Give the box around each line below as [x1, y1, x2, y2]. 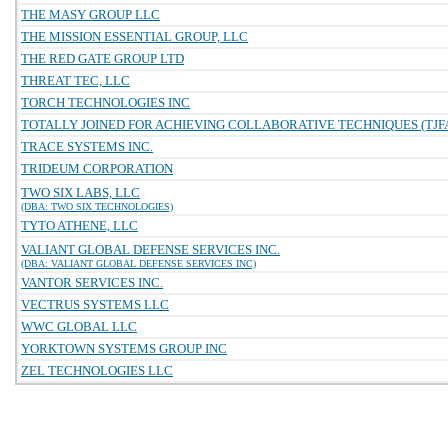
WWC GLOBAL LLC [21, 319, 137, 334]
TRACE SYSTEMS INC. [21, 139, 153, 154]
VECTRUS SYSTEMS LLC [21, 297, 169, 312]
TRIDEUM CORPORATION [21, 161, 173, 176]
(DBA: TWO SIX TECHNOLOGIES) [21, 201, 173, 212]
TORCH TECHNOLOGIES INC [21, 95, 190, 110]
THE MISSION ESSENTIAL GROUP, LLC [21, 29, 248, 44]
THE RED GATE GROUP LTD [21, 51, 184, 66]
